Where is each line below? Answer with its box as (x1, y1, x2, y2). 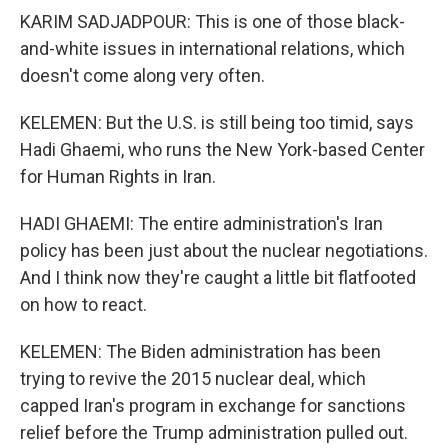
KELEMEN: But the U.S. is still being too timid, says (20, 112, 414, 133)
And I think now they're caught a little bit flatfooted (20, 267, 416, 288)
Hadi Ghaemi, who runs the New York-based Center (20, 139, 425, 160)
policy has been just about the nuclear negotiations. (20, 240, 428, 261)
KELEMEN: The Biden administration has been (20, 341, 381, 362)
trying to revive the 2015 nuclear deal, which (20, 368, 366, 389)
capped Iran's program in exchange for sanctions (20, 395, 406, 416)
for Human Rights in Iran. (20, 166, 216, 187)
